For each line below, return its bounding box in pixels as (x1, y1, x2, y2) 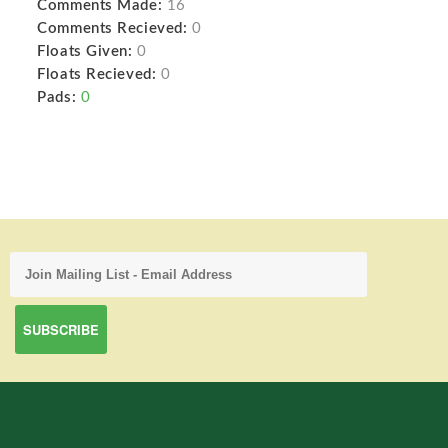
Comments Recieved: (37, 21, 188, 36)
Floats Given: (37, 44, 133, 59)
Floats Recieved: (37, 67, 157, 82)
